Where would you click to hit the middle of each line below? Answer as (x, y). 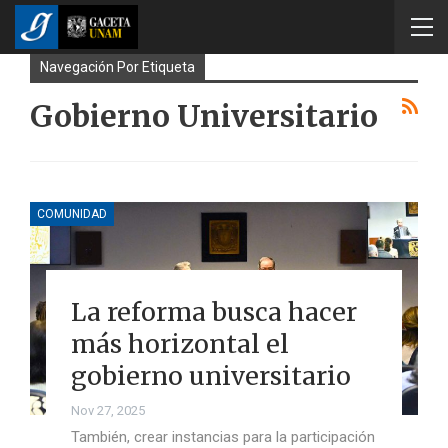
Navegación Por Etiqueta (117, 67)
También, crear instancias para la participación (222, 436)
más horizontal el (179, 343)
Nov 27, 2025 (107, 410)
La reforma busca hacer (213, 311)
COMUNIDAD (72, 213)
